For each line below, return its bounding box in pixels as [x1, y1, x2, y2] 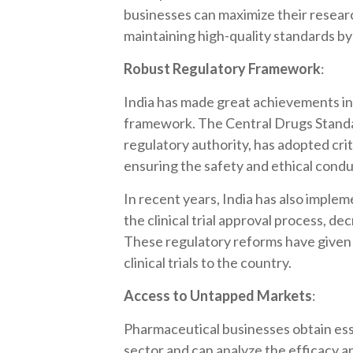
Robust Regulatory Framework [124, 60, 321, 77]
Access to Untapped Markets [124, 287, 312, 304]
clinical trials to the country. [124, 254, 292, 271]
